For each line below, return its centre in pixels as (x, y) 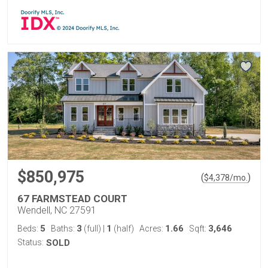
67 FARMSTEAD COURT (72, 198)
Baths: (64, 228)
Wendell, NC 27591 (57, 210)
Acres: (152, 228)
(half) (123, 228)
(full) (92, 228)
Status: (31, 242)
